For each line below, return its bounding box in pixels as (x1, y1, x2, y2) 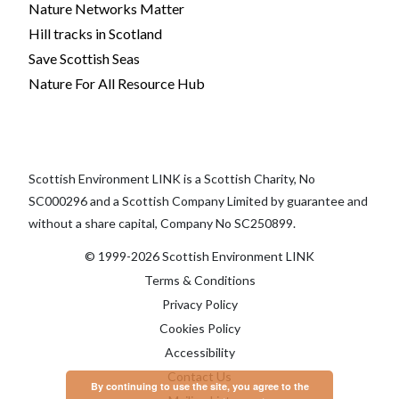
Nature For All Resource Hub (28, 74, 205, 92)
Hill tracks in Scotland (28, 24, 162, 42)
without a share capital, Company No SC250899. (28, 215, 296, 231)
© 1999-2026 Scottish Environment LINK (85, 248, 314, 264)
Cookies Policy (159, 320, 240, 336)
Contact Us (167, 368, 232, 384)
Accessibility (164, 344, 235, 360)
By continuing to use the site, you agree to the (90, 379, 309, 393)
